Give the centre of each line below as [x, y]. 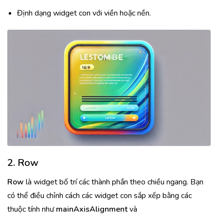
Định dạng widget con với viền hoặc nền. [84, 13]
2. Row [23, 163]
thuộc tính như [32, 209]
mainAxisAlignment [92, 209]
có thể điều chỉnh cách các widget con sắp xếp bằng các [100, 196]
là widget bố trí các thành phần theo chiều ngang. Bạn [114, 182]
